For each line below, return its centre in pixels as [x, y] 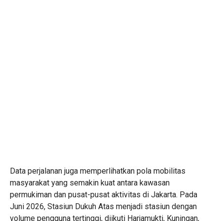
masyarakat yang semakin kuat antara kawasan [90, 183]
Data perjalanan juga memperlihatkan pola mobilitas [98, 171]
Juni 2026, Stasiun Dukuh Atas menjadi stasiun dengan [103, 206]
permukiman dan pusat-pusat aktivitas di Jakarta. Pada [104, 195]
